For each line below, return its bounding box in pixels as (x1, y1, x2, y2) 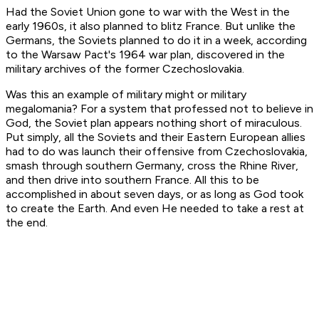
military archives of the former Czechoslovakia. (6, 62, 244, 76)
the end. (6, 216, 48, 230)
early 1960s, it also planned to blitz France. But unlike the (6, 19, 296, 33)
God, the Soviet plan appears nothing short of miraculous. (6, 116, 302, 130)
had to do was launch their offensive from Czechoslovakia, (6, 145, 308, 159)
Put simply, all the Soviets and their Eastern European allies (6, 130, 305, 145)
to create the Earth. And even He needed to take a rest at (6, 202, 304, 216)
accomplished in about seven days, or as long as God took (6, 187, 303, 202)
